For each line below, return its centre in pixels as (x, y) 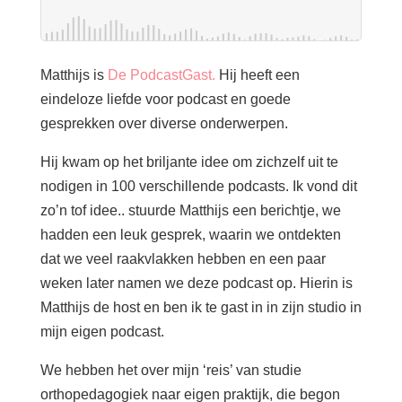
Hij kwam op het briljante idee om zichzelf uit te (189, 162)
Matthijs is (74, 75)
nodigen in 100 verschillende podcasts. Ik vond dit (198, 186)
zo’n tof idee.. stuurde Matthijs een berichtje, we (190, 210)
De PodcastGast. (161, 75)
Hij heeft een (257, 75)
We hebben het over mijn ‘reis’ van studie (170, 370)
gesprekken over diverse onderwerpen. (164, 123)
